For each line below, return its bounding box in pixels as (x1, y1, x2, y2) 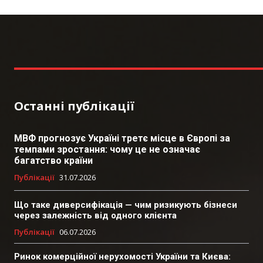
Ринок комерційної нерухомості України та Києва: (14, 251, 231, 262)
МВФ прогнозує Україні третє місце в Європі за (14, 132, 230, 144)
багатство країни (14, 154, 93, 166)
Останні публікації (14, 97, 134, 114)
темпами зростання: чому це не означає (14, 143, 200, 155)
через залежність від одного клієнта (14, 210, 177, 221)
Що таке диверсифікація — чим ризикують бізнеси (14, 199, 237, 210)
